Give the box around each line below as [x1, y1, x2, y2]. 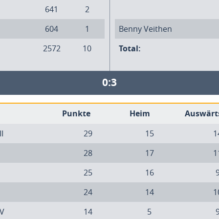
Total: [119, 43, 141, 54]
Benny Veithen [119, 23, 172, 34]
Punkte [62, 108, 90, 119]
